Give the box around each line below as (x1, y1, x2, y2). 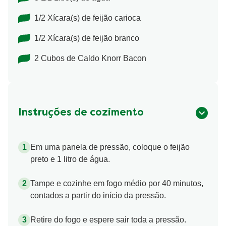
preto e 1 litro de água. (30, 155, 110, 164)
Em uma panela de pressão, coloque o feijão (30, 143, 190, 152)
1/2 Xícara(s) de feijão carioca (34, 14, 141, 23)
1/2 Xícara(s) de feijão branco (34, 34, 139, 43)
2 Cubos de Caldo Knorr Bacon (34, 54, 146, 63)
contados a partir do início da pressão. (30, 191, 166, 200)
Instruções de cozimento (18, 108, 144, 118)
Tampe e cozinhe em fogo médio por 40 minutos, (30, 179, 203, 188)
